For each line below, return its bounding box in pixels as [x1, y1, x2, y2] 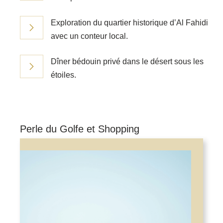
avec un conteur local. [51, 32, 128, 41]
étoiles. [51, 71, 76, 80]
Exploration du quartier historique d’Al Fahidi [51, 18, 208, 27]
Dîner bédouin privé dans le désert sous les [51, 57, 204, 66]
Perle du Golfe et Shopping [20, 123, 139, 135]
